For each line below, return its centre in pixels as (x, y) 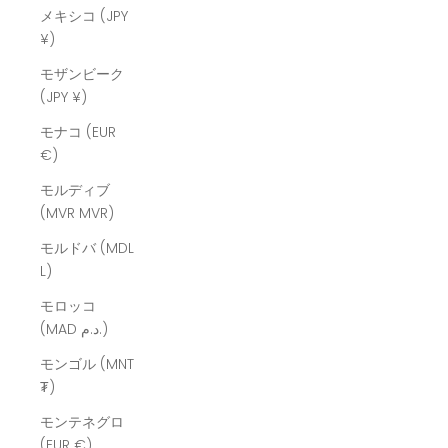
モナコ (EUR (78, 132)
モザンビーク (82, 74)
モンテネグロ (82, 422)
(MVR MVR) (96, 213)
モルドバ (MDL (87, 248)
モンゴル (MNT (87, 364)
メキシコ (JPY (84, 16)
